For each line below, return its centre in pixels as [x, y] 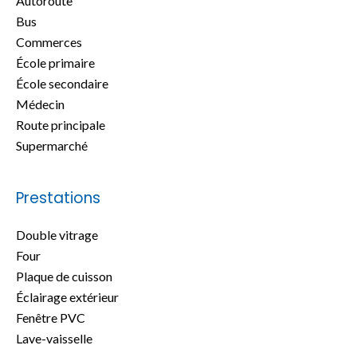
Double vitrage [57, 235]
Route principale [61, 125]
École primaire [55, 63]
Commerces [49, 42]
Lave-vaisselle [54, 338]
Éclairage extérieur [67, 297]
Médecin [40, 104]
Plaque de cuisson [64, 276]
